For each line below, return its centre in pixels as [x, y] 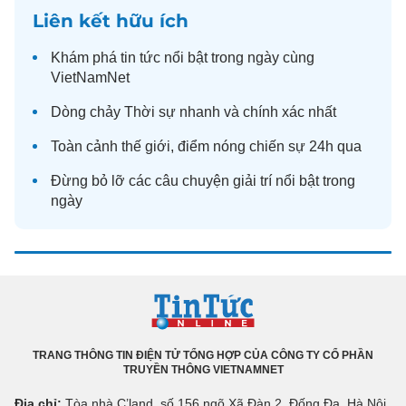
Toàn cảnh [86, 146]
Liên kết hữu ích [111, 20]
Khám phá [86, 57]
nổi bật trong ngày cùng [237, 57]
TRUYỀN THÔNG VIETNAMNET [203, 369]
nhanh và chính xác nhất [256, 111]
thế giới [146, 146]
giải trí [252, 180]
